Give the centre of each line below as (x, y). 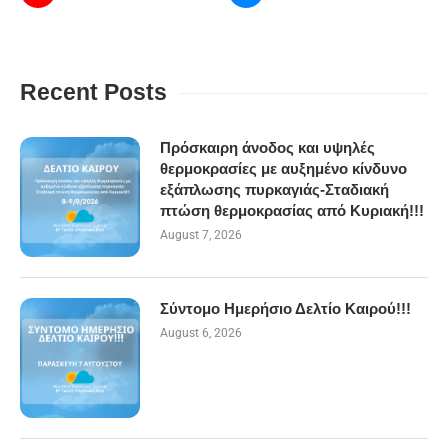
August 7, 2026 (201, 235)
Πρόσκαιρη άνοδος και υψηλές (267, 147)
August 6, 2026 (201, 333)
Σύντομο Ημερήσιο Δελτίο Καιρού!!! (285, 308)
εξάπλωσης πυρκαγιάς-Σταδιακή (274, 189)
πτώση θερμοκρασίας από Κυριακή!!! (292, 210)
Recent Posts (93, 92)
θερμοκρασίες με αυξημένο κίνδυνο (283, 168)
